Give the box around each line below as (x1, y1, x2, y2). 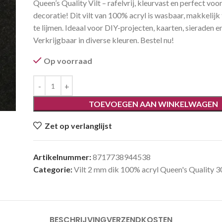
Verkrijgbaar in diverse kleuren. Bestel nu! (33, 35, 174, 45)
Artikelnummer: (33, 152, 93, 162)
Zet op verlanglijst (45, 121, 112, 130)
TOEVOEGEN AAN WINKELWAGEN (89, 99, 219, 109)
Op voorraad (44, 56, 93, 65)
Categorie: (33, 165, 73, 174)
